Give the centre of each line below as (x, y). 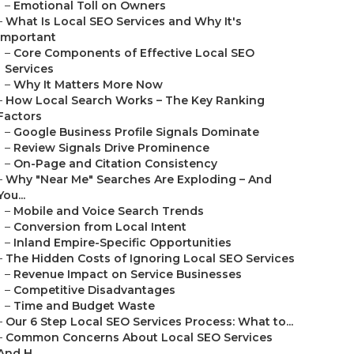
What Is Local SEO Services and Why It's (124, 21)
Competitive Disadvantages (94, 290)
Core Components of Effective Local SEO (134, 53)
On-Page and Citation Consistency (115, 164)
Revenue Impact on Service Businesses (128, 274)
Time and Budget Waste (84, 306)
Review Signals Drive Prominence (111, 148)
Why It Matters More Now (88, 85)
